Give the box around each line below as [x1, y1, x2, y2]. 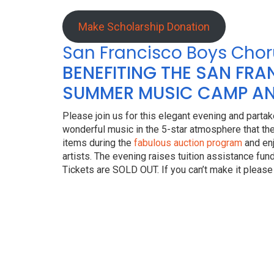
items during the [62, 137, 134, 149]
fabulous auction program [134, 137, 242, 149]
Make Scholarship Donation [78, 20, 210, 33]
